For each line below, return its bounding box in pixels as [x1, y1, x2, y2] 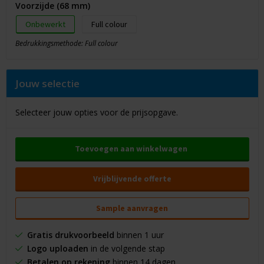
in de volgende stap [88, 243, 165, 255]
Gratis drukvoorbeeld [27, 229, 114, 241]
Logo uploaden [27, 243, 88, 255]
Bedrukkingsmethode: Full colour [15, 38, 118, 49]
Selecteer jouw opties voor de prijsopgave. [15, 107, 178, 118]
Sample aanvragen [96, 203, 168, 214]
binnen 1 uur [114, 229, 164, 241]
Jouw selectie [15, 77, 80, 91]
